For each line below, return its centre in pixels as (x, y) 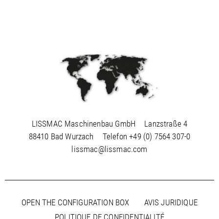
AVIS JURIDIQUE (171, 202)
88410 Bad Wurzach (61, 136)
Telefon (116, 136)
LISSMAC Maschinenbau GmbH (84, 123)
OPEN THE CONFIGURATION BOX (76, 202)
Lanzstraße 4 (166, 123)
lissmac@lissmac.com (109, 149)
